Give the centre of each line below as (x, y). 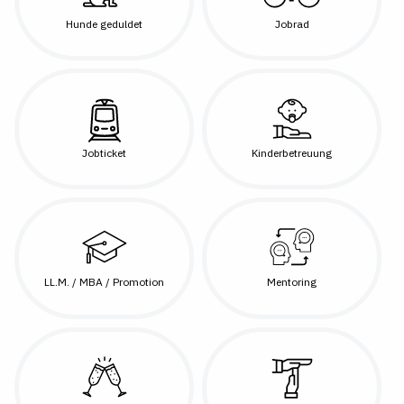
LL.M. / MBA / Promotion (105, 282)
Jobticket (105, 153)
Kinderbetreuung (292, 153)
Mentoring (292, 282)
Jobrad (292, 23)
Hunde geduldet (105, 23)
